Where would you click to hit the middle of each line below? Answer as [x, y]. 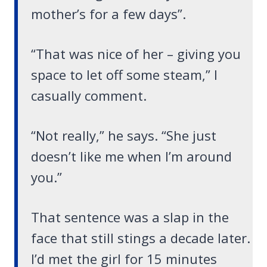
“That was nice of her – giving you [136, 54]
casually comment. [89, 96]
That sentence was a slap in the [130, 217]
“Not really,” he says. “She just [124, 136]
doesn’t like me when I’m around [131, 156]
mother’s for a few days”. [108, 14]
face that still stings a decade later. [141, 238]
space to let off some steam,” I [124, 75]
